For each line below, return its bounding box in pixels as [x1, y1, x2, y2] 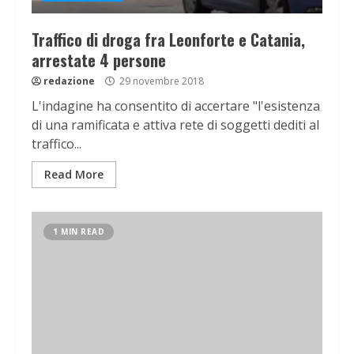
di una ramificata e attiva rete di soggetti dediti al [32, 116, 319, 134]
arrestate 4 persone [32, 48, 166, 73]
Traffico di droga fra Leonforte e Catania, [32, 28, 305, 52]
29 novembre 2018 [117, 74, 204, 88]
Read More [44, 167, 104, 183]
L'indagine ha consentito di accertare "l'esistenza [32, 97, 320, 115]
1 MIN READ [53, 226, 104, 238]
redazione [43, 74, 95, 88]
